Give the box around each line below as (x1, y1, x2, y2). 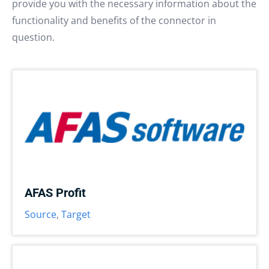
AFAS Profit (25, 186, 86, 200)
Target (61, 208, 91, 221)
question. (12, 31, 55, 44)
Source (25, 208, 56, 221)
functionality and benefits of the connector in (12, 14, 216, 27)
